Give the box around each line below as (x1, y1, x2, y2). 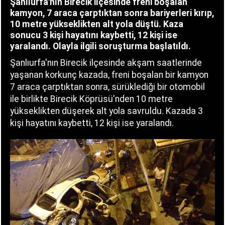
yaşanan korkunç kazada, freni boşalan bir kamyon (10, 69, 208, 80)
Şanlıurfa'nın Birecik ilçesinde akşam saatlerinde (10, 57, 202, 68)
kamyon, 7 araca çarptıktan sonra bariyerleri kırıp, (10, 8, 214, 18)
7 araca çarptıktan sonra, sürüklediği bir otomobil (10, 81, 205, 92)
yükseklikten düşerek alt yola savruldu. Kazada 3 (10, 105, 203, 116)
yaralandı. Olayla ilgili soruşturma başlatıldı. (10, 41, 191, 51)
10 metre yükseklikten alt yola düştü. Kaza (10, 19, 183, 29)
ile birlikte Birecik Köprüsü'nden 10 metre (10, 93, 173, 104)
